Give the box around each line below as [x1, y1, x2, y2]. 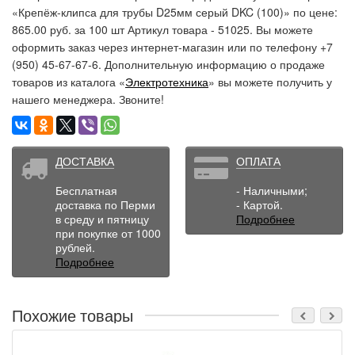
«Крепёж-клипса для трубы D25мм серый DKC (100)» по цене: [12, 3, 338, 20]
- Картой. [236, 196, 283, 212]
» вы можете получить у [208, 73, 332, 90]
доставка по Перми [55, 196, 155, 212]
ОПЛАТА [236, 152, 281, 169]
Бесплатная [55, 181, 117, 198]
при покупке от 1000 [55, 224, 161, 241]
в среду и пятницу [55, 210, 149, 227]
